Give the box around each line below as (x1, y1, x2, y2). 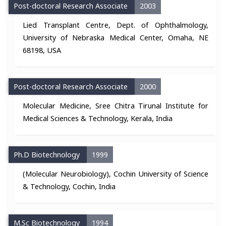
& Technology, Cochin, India (23, 181, 116, 191)
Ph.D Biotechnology (14, 149, 82, 159)
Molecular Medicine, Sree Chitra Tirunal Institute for (23, 100, 208, 110)
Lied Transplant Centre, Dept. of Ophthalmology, (23, 20, 208, 30)
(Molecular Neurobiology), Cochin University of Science (23, 168, 208, 179)
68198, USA (23, 45, 62, 55)
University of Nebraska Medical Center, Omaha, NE (23, 32, 208, 42)
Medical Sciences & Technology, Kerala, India (23, 113, 173, 123)
